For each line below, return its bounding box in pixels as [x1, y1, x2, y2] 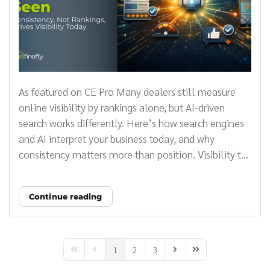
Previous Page [89, 249, 142, 260]
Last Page [190, 249, 227, 260]
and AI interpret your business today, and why [19, 131, 215, 145]
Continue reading [29, 191, 102, 201]
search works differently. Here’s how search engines [19, 115, 244, 130]
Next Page [169, 249, 207, 260]
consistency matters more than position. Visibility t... [19, 146, 248, 161]
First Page [68, 249, 105, 260]
